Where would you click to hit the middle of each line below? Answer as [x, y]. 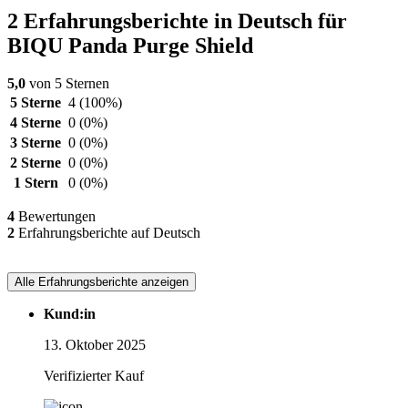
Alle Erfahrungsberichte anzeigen [102, 282]
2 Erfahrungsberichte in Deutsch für [177, 20]
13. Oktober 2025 [95, 345]
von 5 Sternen [67, 84]
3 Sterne [36, 143]
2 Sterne [36, 163]
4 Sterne [36, 123]
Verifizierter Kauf [94, 376]
